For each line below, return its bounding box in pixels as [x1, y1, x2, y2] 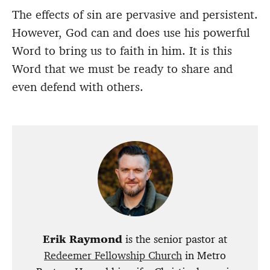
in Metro [182, 248, 226, 263]
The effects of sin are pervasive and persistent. [12, 7, 258, 23]
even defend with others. [12, 79, 143, 95]
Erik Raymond [43, 232, 122, 247]
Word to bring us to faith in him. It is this [12, 43, 232, 59]
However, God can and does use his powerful [12, 25, 250, 41]
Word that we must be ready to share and [12, 61, 233, 77]
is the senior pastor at [122, 232, 227, 247]
